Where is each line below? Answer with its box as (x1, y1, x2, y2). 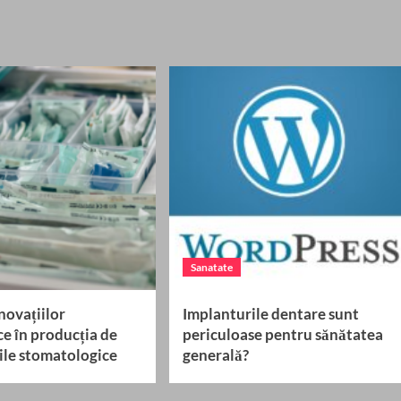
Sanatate (190, 260, 233, 275)
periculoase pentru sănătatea (182, 325, 383, 345)
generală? (182, 346, 249, 365)
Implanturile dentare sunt (182, 304, 359, 324)
